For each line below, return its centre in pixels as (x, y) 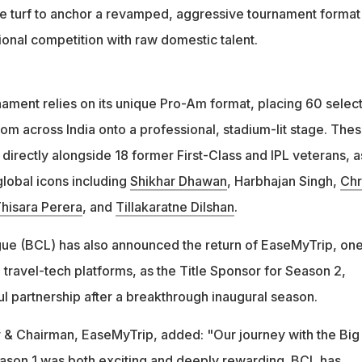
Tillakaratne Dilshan (175, 206)
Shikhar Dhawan (178, 181)
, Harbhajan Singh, (283, 181)
